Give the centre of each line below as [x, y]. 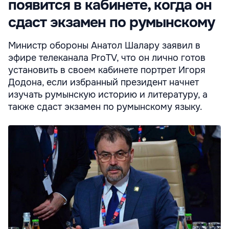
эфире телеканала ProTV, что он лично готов [107, 58]
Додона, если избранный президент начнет [104, 82]
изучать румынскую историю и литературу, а [108, 94]
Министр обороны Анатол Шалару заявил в [104, 45]
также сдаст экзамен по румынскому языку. [105, 107]
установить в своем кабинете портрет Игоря [107, 70]
